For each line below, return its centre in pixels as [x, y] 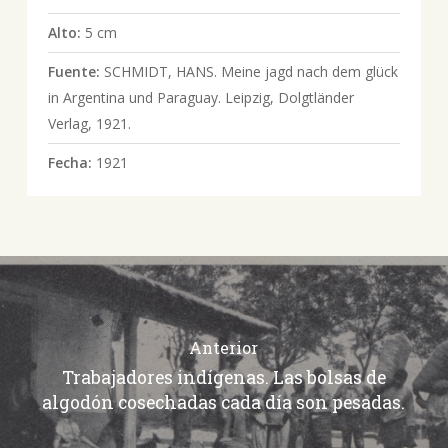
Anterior [224, 347]
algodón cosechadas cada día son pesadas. [224, 402]
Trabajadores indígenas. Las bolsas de [223, 377]
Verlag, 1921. [89, 123]
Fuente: [75, 71]
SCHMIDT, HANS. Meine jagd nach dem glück [250, 71]
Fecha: [71, 162]
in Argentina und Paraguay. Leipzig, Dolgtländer [200, 97]
